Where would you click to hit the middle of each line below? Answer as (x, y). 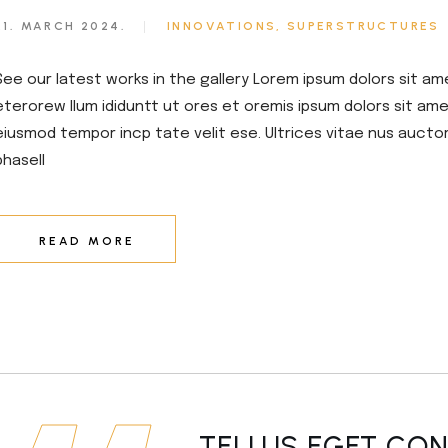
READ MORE (87, 240)
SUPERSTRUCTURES (363, 26)
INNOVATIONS (222, 26)
